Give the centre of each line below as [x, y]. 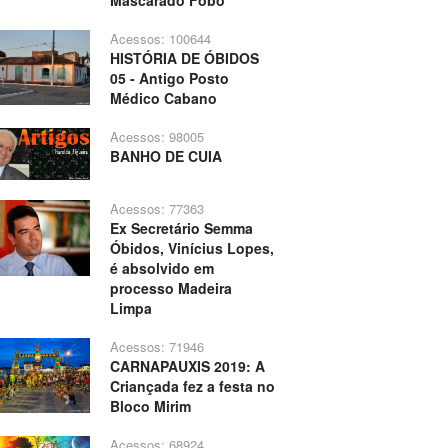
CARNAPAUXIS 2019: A [187, 366]
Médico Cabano [163, 98]
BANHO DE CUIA [165, 156]
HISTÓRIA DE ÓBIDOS [184, 58]
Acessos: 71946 [156, 347]
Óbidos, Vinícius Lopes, [191, 248]
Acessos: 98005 [156, 137]
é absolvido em [161, 268]
